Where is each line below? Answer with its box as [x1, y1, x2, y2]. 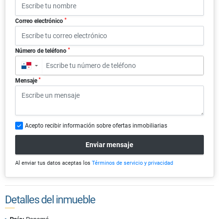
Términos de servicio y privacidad [92, 160, 173, 167]
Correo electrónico [15, 18, 65, 25]
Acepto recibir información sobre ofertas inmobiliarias [25, 122, 167, 130]
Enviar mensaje [86, 140, 133, 149]
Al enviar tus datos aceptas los [15, 160, 92, 167]
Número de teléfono [15, 47, 68, 55]
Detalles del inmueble [5, 194, 95, 206]
